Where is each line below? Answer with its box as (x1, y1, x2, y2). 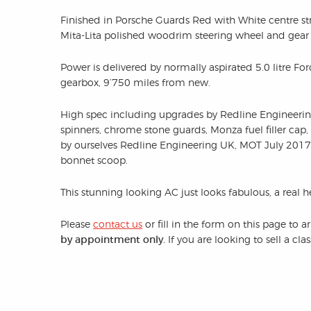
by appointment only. (60, 233, 168, 246)
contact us (93, 217, 142, 230)
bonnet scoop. (60, 153, 128, 166)
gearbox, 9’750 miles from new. (60, 76, 210, 88)
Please (60, 217, 93, 230)
